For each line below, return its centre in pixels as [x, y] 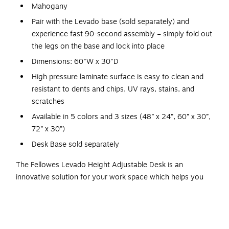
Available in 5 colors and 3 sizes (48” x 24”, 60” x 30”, [121, 117]
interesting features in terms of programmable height [104, 202]
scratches [48, 102]
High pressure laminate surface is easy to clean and [118, 77]
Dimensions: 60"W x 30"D [75, 62]
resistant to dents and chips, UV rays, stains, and [113, 89]
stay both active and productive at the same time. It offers [113, 190]
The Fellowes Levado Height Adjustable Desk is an [99, 165]
